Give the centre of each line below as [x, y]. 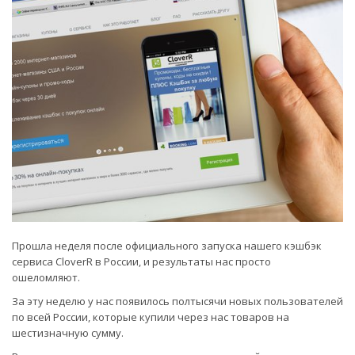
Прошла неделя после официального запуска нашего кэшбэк [167, 246]
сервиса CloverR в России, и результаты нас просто [141, 262]
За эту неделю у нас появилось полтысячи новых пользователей [177, 302]
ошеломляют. [47, 278]
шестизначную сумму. [69, 333]
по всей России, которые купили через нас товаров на [151, 317]
